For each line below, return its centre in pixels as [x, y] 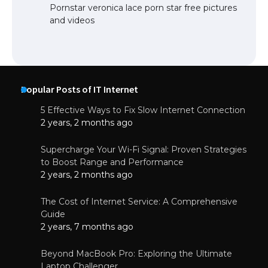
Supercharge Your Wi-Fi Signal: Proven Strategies [144, 150]
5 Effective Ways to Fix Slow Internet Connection [143, 110]
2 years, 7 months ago [87, 227]
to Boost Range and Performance [112, 162]
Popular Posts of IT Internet [80, 89]
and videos [72, 21]
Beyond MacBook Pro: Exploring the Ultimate [136, 254]
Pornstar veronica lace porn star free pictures [143, 8]
